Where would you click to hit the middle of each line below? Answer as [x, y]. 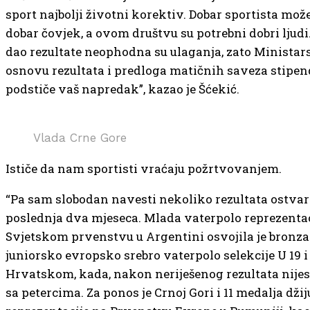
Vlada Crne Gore [80, 137]
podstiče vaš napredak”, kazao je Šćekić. [122, 89]
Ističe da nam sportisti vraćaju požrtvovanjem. [144, 168]
